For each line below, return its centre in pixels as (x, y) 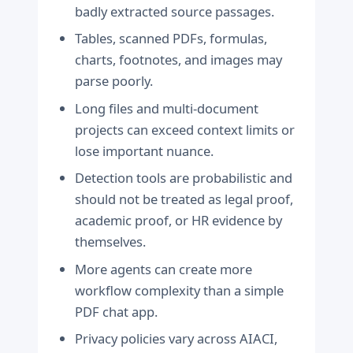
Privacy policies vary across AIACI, (176, 339)
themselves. (111, 242)
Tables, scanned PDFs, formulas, (171, 39)
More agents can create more (164, 269)
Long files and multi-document (167, 108)
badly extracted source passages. (175, 11)
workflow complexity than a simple (180, 290)
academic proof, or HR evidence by (179, 221)
